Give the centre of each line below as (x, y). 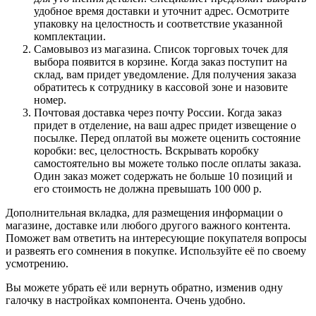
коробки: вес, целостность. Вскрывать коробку (146, 150)
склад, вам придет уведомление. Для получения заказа (165, 74)
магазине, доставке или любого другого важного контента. (148, 225)
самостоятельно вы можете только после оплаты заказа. (168, 163)
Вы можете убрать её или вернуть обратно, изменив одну (144, 287)
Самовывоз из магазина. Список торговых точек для (161, 49)
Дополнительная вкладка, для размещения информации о (144, 212)
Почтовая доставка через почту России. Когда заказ (158, 112)
